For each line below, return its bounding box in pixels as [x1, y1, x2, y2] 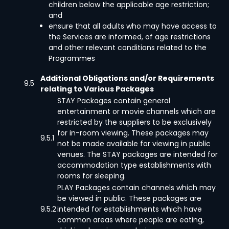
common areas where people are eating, [57, 215, 204, 225]
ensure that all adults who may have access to [49, 21, 217, 31]
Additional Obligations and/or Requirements [40, 73, 214, 83]
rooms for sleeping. [57, 171, 126, 181]
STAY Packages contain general [57, 96, 170, 106]
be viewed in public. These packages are [57, 193, 201, 203]
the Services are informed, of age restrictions [49, 32, 211, 42]
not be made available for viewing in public [57, 139, 211, 149]
